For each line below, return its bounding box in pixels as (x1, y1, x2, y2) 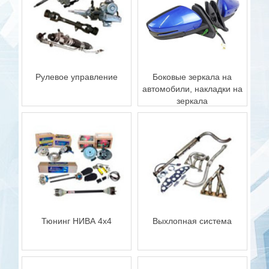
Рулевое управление (35, 72, 118, 82)
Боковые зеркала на (153, 72, 232, 82)
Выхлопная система (153, 216, 232, 226)
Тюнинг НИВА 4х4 (41, 216, 112, 226)
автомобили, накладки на (142, 84, 243, 94)
